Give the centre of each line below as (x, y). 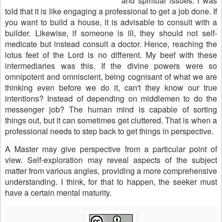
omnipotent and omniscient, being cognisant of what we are (111, 77)
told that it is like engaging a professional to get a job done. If (111, 11)
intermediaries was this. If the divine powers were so (111, 66)
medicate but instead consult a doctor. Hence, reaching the (111, 44)
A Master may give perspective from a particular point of (111, 149)
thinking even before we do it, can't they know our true (111, 87)
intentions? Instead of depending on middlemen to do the (111, 98)
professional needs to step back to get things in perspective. (109, 131)
